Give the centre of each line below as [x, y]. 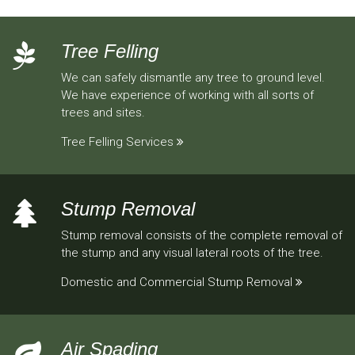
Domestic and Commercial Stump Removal [177, 282]
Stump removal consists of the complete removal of [202, 236]
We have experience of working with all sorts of [187, 95]
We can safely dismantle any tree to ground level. [193, 78]
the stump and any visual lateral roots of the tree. [192, 253]
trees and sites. [103, 113]
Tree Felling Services [117, 142]
